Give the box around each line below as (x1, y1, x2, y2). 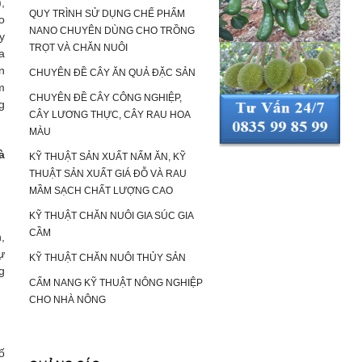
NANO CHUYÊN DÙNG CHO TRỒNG (29, 25, 195, 36)
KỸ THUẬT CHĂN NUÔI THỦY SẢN (29, 252, 186, 263)
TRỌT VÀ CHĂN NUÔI (29, 42, 128, 53)
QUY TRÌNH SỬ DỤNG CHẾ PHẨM (29, 8, 185, 19)
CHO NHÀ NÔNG (29, 294, 106, 305)
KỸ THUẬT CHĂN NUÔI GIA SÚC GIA (29, 210, 193, 221)
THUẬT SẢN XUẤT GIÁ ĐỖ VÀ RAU (29, 168, 187, 179)
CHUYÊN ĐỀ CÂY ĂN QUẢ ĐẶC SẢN (29, 67, 196, 78)
